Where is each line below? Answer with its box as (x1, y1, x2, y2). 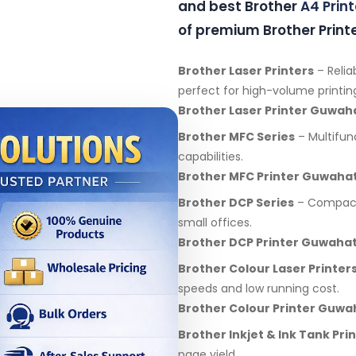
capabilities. (178, 149, 243, 164)
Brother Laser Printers (178, 63, 314, 79)
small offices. (178, 215, 252, 230)
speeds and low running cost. (178, 281, 339, 296)
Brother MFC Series (178, 129, 295, 145)
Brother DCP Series (178, 195, 294, 211)
